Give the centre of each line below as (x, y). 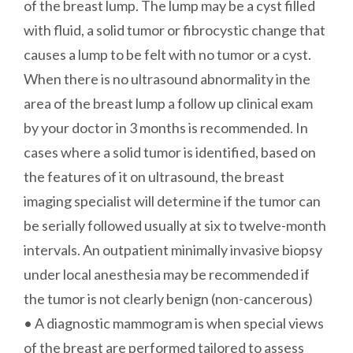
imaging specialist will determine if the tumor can (172, 201)
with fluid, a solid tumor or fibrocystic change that (175, 30)
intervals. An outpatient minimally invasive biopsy (173, 250)
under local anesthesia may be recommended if (167, 275)
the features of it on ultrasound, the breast (154, 177)
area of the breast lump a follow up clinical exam (168, 104)
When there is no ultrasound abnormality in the (167, 79)
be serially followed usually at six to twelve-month (175, 226)
